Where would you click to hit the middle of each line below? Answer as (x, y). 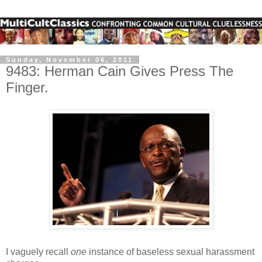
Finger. (27, 87)
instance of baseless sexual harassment (170, 251)
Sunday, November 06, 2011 (70, 59)
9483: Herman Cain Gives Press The (120, 71)
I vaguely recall (38, 251)
